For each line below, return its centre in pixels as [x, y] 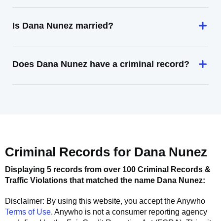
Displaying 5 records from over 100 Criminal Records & [108, 169]
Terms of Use [28, 212]
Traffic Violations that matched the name [81, 180]
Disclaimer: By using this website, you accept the [91, 201]
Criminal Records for [70, 152]
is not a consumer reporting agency [145, 212]
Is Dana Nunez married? [63, 26]
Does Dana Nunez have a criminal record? [101, 64]
